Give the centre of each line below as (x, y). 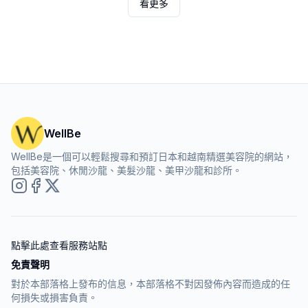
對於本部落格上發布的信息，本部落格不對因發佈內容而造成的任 (151, 284)
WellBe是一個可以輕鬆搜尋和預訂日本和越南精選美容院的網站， (152, 156)
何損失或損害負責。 (54, 297)
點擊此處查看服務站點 (59, 245)
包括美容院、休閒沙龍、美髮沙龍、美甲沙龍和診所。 (126, 170)
